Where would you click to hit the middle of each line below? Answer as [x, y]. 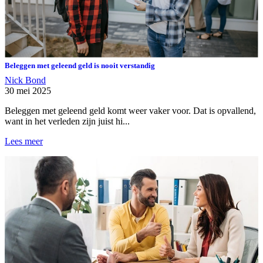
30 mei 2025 [28, 91]
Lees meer [24, 141]
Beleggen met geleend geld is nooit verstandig [80, 66]
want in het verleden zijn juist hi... [67, 122]
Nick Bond [25, 80]
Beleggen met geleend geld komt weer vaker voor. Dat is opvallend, [130, 111]
